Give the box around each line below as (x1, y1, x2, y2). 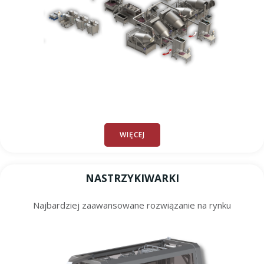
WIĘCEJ (119, 130, 145, 140)
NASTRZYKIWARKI (85, 171, 179, 185)
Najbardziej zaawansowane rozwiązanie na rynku (33, 199, 231, 211)
